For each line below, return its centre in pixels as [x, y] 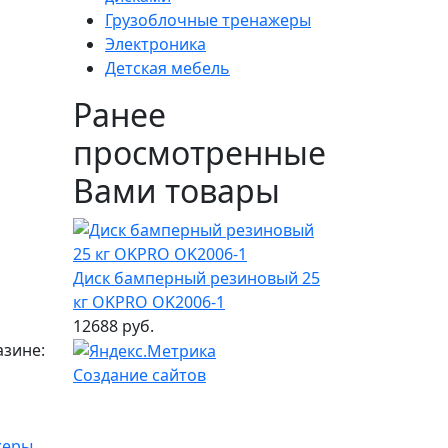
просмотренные [199, 152]
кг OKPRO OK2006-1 [149, 301]
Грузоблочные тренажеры [208, 19]
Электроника [155, 43]
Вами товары [176, 190]
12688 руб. [113, 325]
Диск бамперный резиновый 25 [196, 277]
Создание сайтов [139, 375]
